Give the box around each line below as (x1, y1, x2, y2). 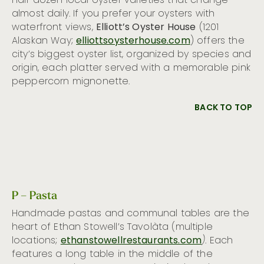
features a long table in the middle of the (12, 246, 213, 262)
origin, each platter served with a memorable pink (12, 60, 250, 76)
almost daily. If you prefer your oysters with (12, 6, 215, 22)
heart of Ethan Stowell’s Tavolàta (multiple (12, 219, 213, 235)
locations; (12, 233, 61, 249)
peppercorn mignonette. (12, 74, 130, 90)
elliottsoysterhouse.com (76, 33, 190, 49)
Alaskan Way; (12, 33, 77, 49)
